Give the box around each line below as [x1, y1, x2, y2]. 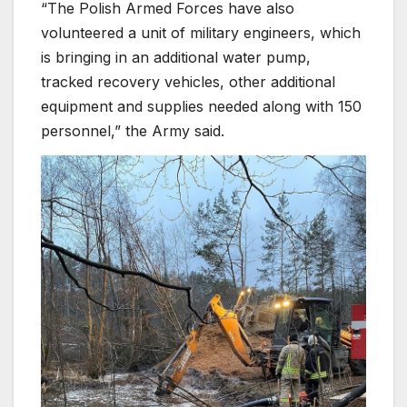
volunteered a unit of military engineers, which [41, 23, 361, 42]
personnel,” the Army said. [41, 121, 224, 140]
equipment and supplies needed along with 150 [41, 96, 362, 115]
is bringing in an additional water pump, [41, 47, 311, 66]
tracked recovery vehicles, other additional [41, 72, 335, 91]
